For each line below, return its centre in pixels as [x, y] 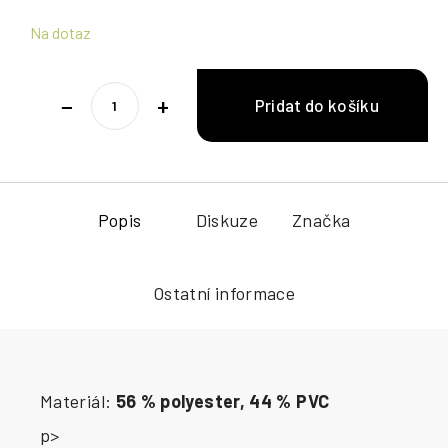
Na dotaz [60, 33]
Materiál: [78, 401]
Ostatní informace [224, 293]
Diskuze [227, 220]
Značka [321, 220]
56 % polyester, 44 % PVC [222, 401]
